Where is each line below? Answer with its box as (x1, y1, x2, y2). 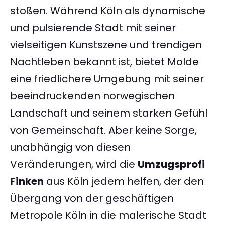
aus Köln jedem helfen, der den (44, 174, 204, 189)
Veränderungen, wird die (10, 157, 138, 172)
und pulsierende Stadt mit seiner (10, 21, 176, 35)
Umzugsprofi (138, 157, 205, 172)
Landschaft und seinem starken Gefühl (10, 106, 207, 121)
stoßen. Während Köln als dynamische (10, 4, 205, 18)
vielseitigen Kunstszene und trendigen (10, 38, 202, 52)
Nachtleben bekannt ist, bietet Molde (10, 55, 199, 69)
